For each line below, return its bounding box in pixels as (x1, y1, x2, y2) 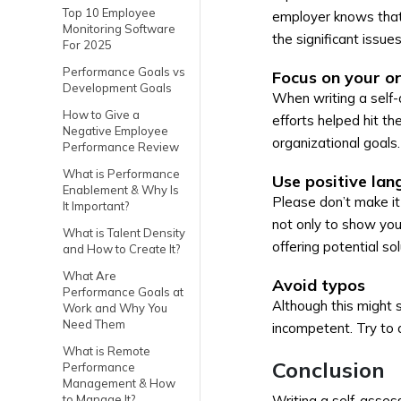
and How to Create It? (63, 242, 180, 256)
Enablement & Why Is (63, 183, 179, 197)
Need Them (63, 317, 125, 331)
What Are (63, 269, 116, 283)
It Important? (63, 199, 129, 213)
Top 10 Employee (63, 5, 156, 20)
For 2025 (63, 38, 112, 52)
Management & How (63, 376, 175, 390)
